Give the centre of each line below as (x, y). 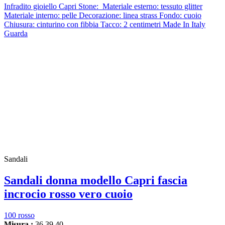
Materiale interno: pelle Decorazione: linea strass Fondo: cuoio (103, 15)
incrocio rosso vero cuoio (68, 194)
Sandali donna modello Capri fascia (96, 180)
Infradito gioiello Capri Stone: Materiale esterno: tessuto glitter (103, 6)
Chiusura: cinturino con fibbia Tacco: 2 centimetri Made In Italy (105, 24)
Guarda (16, 33)
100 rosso (19, 215)
